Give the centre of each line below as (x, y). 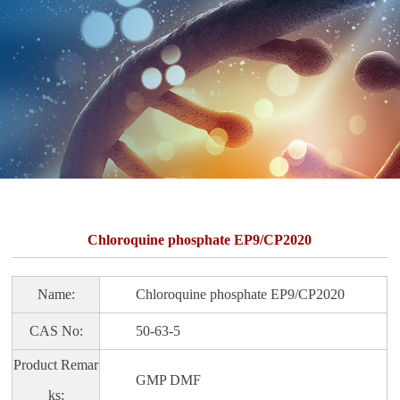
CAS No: (56, 331)
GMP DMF (151, 380)
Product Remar (56, 365)
